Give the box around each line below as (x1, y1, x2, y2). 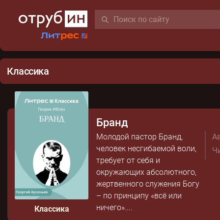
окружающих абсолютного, (96, 167, 196, 177)
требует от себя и (96, 156, 160, 165)
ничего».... (96, 203, 133, 212)
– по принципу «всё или (96, 191, 182, 200)
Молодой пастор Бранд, (96, 132, 183, 141)
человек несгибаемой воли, (96, 144, 196, 153)
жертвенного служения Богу (96, 179, 199, 189)
